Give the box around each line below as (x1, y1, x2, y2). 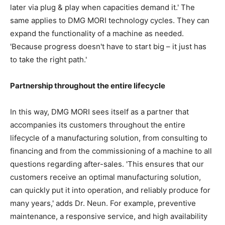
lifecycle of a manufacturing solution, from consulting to (10, 133, 207, 143)
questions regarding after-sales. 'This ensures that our (10, 159, 204, 169)
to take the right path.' (10, 55, 87, 65)
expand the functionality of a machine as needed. (10, 29, 184, 39)
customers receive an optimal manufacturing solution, (10, 172, 201, 182)
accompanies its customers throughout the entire (10, 120, 185, 130)
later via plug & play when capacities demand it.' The (10, 3, 195, 13)
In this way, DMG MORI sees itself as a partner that (10, 107, 189, 117)
